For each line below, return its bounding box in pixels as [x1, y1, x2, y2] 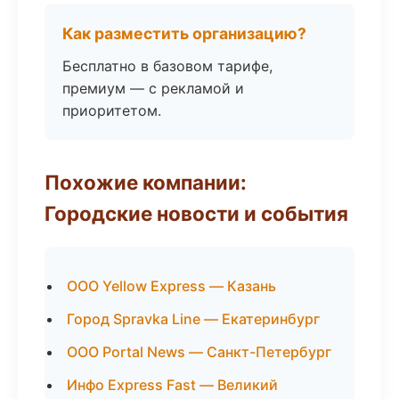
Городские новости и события [45, 201, 348, 225]
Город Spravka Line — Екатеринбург [67, 310, 320, 328]
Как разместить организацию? [62, 24, 306, 43]
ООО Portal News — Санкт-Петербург [67, 343, 331, 361]
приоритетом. [62, 102, 161, 119]
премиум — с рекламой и [62, 79, 244, 97]
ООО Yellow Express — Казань [67, 277, 276, 295]
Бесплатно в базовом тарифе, [62, 57, 273, 75]
